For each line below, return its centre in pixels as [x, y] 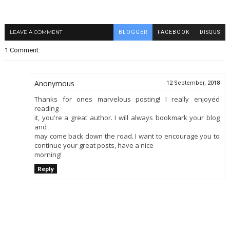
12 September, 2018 [193, 83]
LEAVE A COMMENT [36, 32]
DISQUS [210, 32]
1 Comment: [22, 50]
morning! [48, 155]
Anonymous [54, 84]
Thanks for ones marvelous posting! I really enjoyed [127, 99]
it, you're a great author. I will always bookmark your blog [127, 118]
